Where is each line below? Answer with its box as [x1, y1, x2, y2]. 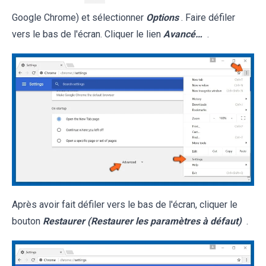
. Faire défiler [181, 11, 235, 23]
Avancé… [163, 28, 202, 40]
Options [146, 11, 179, 23]
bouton [12, 215, 43, 227]
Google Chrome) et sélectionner [12, 11, 146, 23]
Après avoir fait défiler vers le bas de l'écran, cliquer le [12, 198, 237, 210]
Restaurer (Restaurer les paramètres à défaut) [43, 215, 242, 227]
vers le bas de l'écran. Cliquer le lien [12, 28, 163, 40]
